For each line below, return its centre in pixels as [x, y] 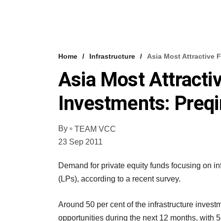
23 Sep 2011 [80, 142]
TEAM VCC [95, 129]
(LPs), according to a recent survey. [119, 179]
